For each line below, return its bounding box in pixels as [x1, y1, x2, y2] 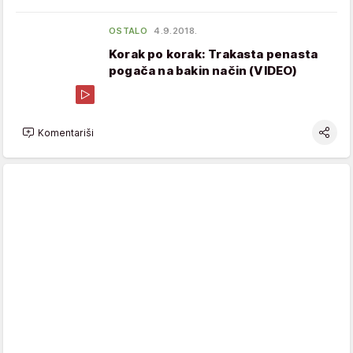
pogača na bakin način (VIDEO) [109, 63, 298, 78]
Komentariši [38, 126, 94, 139]
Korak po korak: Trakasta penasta [109, 46, 318, 61]
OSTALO [109, 25, 148, 36]
